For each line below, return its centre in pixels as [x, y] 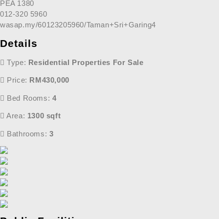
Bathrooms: [27, 133]
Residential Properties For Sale [86, 63]
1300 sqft [44, 116]
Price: [17, 80]
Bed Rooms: [28, 98]
